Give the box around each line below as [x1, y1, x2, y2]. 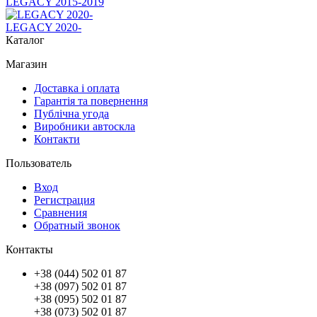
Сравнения [34, 206, 87, 219]
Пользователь [6, 156, 71, 169]
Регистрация [34, 193, 95, 206]
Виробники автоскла [34, 120, 135, 132]
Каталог [6, 33, 45, 46]
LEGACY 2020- [6, 21, 81, 33]
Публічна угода [34, 107, 109, 120]
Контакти [34, 132, 80, 145]
